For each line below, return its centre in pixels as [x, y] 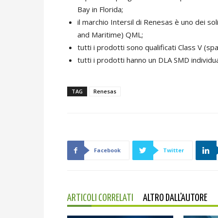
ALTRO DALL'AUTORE [175, 198]
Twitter [173, 150]
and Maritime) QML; [110, 35]
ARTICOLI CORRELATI [100, 198]
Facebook [107, 150]
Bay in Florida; [100, 9]
